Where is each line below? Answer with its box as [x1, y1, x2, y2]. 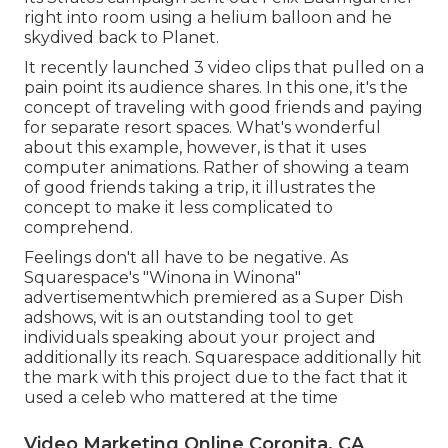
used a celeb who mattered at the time [24, 387, 338, 407]
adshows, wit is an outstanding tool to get [24, 307, 354, 327]
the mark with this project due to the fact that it [24, 367, 408, 387]
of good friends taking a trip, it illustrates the [24, 177, 376, 197]
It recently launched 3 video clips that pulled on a [24, 57, 424, 77]
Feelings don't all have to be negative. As [24, 247, 348, 267]
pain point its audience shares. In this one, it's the [24, 77, 408, 97]
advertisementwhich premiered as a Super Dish [24, 287, 403, 307]
